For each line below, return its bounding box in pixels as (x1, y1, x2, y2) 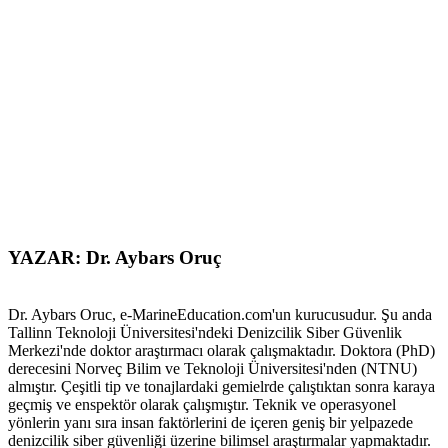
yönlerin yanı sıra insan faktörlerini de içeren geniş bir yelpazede (8, 414, 413, 432)
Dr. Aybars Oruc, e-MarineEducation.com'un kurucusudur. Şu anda (8, 306, 432, 324)
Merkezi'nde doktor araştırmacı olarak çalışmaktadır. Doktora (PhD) (8, 342, 435, 360)
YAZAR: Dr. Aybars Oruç (8, 247, 221, 269)
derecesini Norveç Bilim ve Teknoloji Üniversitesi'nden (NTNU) (8, 360, 417, 378)
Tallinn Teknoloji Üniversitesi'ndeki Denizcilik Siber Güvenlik (8, 324, 402, 342)
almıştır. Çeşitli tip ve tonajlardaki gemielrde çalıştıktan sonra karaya (8, 378, 435, 396)
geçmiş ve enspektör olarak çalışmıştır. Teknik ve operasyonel (8, 396, 396, 414)
